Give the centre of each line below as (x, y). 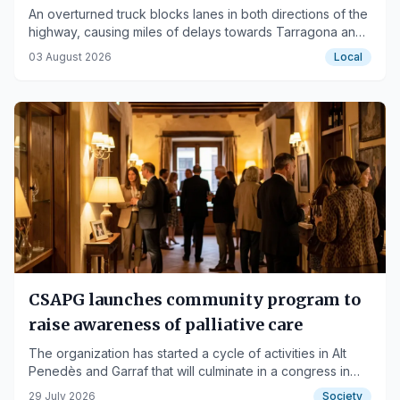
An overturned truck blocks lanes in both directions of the (198, 14)
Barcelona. (60, 50)
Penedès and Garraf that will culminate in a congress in (189, 371)
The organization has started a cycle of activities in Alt (187, 353)
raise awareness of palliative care (166, 325)
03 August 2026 (70, 57)
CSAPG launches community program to (195, 300)
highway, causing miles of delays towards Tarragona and (196, 32)
